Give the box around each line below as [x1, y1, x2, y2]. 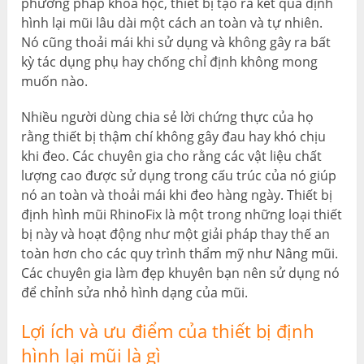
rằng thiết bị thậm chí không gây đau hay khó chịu [21, 128, 327, 146]
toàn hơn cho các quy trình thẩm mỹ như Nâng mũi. [21, 245, 339, 263]
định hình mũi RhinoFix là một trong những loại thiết [21, 206, 343, 224]
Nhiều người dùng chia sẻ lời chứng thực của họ [21, 108, 314, 127]
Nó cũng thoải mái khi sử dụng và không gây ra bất [21, 33, 331, 52]
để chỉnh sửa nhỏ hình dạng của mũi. [21, 284, 249, 302]
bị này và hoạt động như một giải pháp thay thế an [21, 225, 331, 244]
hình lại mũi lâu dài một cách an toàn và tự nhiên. [21, 14, 323, 32]
